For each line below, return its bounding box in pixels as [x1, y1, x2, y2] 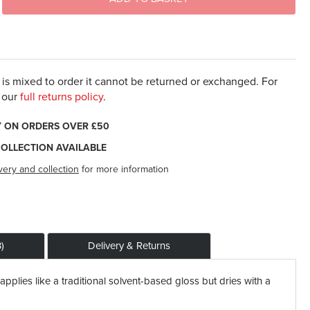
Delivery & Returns [88, 239, 170, 252]
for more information [79, 163, 170, 175]
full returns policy [20, 89, 104, 104]
